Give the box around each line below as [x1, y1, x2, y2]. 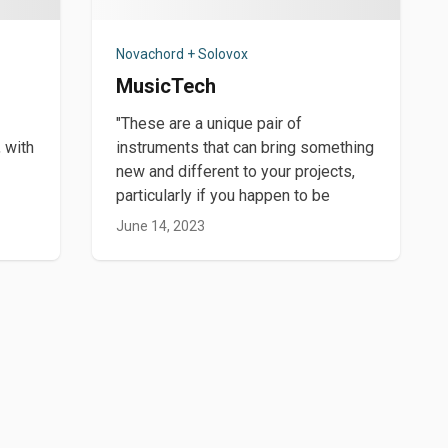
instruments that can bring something [115, 138, 374, 157]
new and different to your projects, [115, 162, 355, 181]
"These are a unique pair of [115, 114, 302, 133]
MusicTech [115, 74, 216, 98]
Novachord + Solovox [115, 46, 248, 62]
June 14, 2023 [115, 218, 205, 234]
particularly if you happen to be [115, 186, 330, 205]
